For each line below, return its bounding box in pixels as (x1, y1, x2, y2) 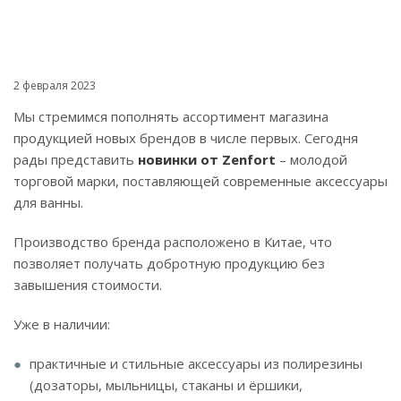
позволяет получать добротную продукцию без (13, 254, 325, 272)
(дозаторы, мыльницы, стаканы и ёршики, (30, 376, 303, 394)
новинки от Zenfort (138, 150, 276, 168)
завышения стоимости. (13, 276, 166, 294)
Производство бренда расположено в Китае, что (13, 233, 332, 251)
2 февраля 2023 (13, 78, 96, 93)
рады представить (13, 150, 138, 168)
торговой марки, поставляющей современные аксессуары (13, 172, 388, 190)
